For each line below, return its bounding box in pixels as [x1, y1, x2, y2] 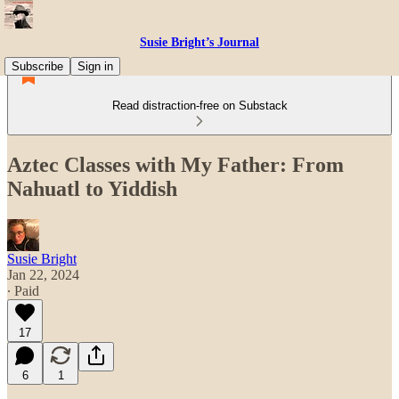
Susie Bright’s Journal [140, 36, 259, 49]
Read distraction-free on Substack [111, 99, 288, 112]
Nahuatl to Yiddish [7, 176, 177, 200]
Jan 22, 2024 [7, 266, 79, 282]
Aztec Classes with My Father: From [7, 152, 344, 176]
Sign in [77, 60, 113, 73]
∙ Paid [7, 282, 39, 298]
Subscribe [12, 60, 63, 73]
